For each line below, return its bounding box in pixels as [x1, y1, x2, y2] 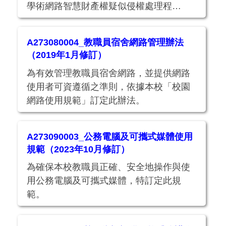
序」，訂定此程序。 [27, 15, 109, 25]
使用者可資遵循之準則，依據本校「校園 [27, 81, 191, 92]
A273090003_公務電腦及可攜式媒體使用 [27, 131, 193, 142]
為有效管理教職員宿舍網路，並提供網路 [27, 68, 191, 78]
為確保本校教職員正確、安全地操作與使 [27, 162, 191, 173]
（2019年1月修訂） [27, 50, 107, 61]
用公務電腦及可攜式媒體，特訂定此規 [27, 176, 182, 186]
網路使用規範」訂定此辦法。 [27, 95, 145, 105]
